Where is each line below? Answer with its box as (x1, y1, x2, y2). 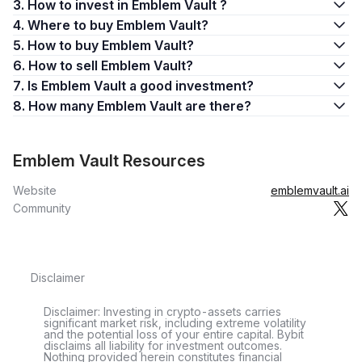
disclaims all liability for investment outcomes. (44, 339, 282, 352)
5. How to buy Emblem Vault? (27, 37, 194, 53)
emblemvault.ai (271, 183, 349, 197)
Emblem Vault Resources (13, 151, 205, 170)
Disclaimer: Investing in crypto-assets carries (44, 305, 281, 318)
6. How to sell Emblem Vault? (28, 57, 193, 74)
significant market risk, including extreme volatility (44, 316, 306, 330)
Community (13, 201, 71, 215)
